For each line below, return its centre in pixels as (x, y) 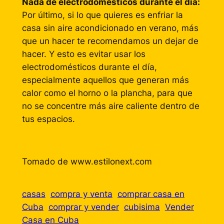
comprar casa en (151, 194)
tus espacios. (48, 119)
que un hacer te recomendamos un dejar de (110, 41)
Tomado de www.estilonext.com (87, 162)
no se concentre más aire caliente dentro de (110, 106)
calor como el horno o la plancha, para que (107, 93)
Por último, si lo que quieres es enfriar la (102, 15)
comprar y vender (83, 207)
